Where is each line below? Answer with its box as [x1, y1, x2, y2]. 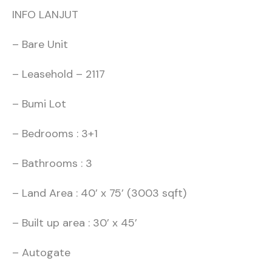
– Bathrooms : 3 [12, 156, 92, 171]
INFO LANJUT [12, 7, 78, 22]
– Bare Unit [12, 37, 68, 52]
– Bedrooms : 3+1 [12, 126, 98, 141]
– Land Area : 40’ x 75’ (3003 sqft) [12, 186, 186, 201]
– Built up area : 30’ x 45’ [12, 216, 137, 231]
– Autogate [12, 245, 70, 260]
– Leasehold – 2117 [12, 67, 105, 82]
